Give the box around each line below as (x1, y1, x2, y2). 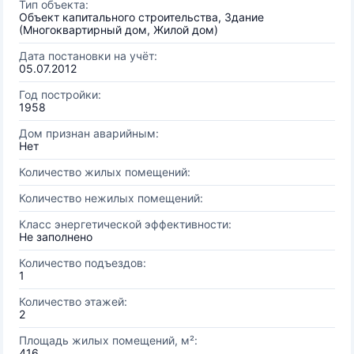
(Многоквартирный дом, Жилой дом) (19, 23, 218, 36)
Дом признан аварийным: (19, 126, 159, 140)
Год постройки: (19, 88, 101, 101)
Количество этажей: (19, 295, 127, 308)
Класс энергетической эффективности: (19, 217, 232, 231)
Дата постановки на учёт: (19, 49, 157, 62)
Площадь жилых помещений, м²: (19, 333, 198, 347)
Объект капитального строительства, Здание (19, 10, 264, 24)
